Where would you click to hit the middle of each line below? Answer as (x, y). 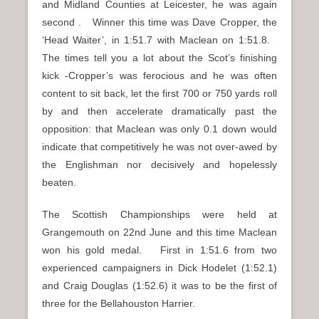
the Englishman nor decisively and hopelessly (159, 164)
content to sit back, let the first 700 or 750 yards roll (159, 93)
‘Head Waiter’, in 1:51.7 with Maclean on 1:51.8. (159, 40)
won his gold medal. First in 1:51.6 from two (159, 250)
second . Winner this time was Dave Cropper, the (159, 22)
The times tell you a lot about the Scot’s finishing (159, 57)
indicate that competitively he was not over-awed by (159, 146)
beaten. (59, 182)
